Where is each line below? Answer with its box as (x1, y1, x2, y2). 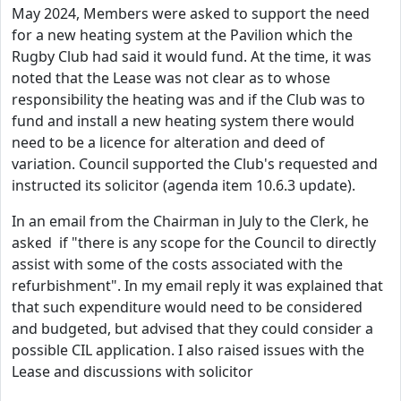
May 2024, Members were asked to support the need (12, 4, 370, 23)
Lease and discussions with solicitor (12, 362, 253, 381)
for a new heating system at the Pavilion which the (12, 25, 353, 45)
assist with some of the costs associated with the (12, 254, 343, 274)
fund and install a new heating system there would (12, 111, 354, 131)
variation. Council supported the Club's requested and (12, 154, 378, 174)
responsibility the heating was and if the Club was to (12, 90, 365, 109)
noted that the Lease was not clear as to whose (12, 68, 330, 88)
